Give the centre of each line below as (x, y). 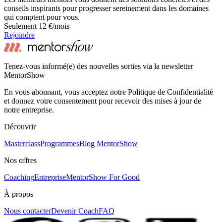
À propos (19, 194)
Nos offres (20, 160)
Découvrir (20, 126)
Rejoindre (19, 35)
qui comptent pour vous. (42, 17)
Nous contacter (28, 211)
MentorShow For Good (103, 177)
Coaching (19, 177)
